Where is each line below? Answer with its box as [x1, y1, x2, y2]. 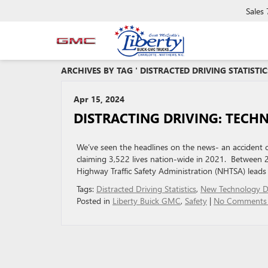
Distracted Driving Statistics [96, 183, 196, 194]
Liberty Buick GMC [112, 195, 181, 206]
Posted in [77, 195, 112, 206]
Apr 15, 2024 [74, 93, 124, 105]
